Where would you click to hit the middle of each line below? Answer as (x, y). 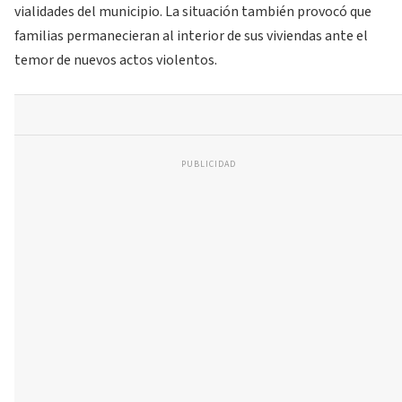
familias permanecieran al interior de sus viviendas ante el (191, 36)
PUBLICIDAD (208, 165)
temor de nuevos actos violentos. (116, 61)
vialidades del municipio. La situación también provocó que (193, 12)
